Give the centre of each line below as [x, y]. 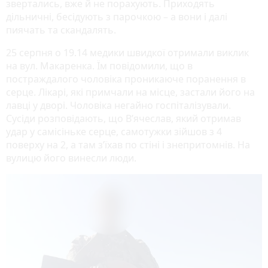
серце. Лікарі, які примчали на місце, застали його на [130, 92]
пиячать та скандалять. [61, 30]
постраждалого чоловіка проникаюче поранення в [126, 79]
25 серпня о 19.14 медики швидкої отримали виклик [127, 53]
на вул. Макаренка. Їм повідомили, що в [99, 66]
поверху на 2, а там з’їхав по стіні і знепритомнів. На [128, 145]
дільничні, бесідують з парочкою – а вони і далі [117, 17]
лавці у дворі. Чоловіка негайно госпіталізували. [118, 106]
